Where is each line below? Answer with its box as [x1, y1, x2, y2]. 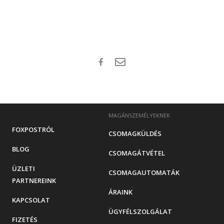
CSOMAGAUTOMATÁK [108, 168, 179, 177]
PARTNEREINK [12, 176, 56, 185]
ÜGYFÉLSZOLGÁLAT [108, 207, 172, 216]
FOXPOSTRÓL [12, 125, 54, 134]
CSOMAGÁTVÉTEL [108, 148, 165, 158]
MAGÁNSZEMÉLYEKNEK [108, 111, 170, 119]
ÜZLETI [12, 164, 35, 173]
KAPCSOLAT [12, 195, 50, 205]
